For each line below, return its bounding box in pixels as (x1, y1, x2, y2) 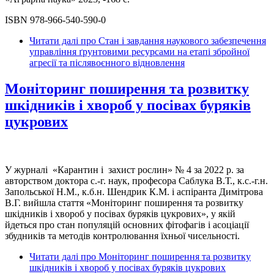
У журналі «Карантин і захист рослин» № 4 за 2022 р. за (5, 164, 244, 175)
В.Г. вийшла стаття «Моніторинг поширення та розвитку (5, 197, 243, 208)
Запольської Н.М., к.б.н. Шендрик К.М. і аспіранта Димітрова (5, 186, 263, 197)
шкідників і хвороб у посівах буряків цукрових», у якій (5, 208, 235, 219)
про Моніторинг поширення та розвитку (78, 251, 251, 262)
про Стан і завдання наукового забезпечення (78, 35, 266, 46)
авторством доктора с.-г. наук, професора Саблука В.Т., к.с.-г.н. (5, 175, 268, 186)
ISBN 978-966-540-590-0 (5, 14, 106, 25)
